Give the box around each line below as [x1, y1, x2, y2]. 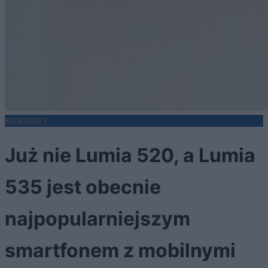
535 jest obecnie [5, 175, 161, 199]
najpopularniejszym [5, 206, 190, 230]
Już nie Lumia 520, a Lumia [5, 143, 255, 167]
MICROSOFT [5, 115, 48, 125]
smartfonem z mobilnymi [5, 238, 236, 262]
